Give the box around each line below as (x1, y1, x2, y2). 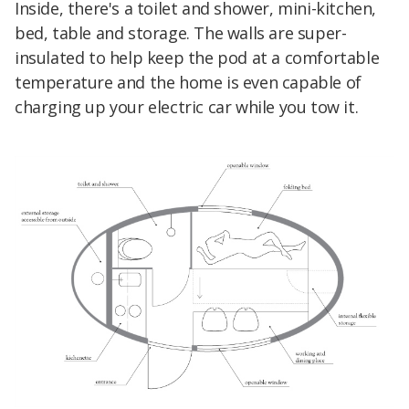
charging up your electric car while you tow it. (15, 96, 359, 119)
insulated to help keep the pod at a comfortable (15, 47, 380, 69)
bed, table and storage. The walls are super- (15, 22, 347, 45)
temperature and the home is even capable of (15, 71, 362, 94)
